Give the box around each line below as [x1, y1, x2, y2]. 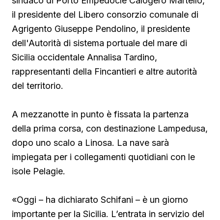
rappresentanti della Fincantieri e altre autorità [12, 66, 197, 77]
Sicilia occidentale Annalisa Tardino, [12, 52, 157, 63]
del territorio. [12, 81, 63, 91]
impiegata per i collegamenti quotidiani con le [12, 152, 195, 163]
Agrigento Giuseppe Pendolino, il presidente [12, 24, 190, 34]
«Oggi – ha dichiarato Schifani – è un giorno [12, 194, 188, 205]
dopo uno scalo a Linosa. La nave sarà [12, 137, 169, 148]
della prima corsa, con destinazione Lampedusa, [12, 123, 208, 134]
